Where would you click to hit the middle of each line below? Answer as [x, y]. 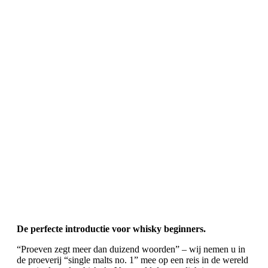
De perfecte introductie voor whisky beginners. [111, 229]
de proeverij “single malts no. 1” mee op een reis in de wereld [133, 260]
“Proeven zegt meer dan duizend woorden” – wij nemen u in [131, 249]
